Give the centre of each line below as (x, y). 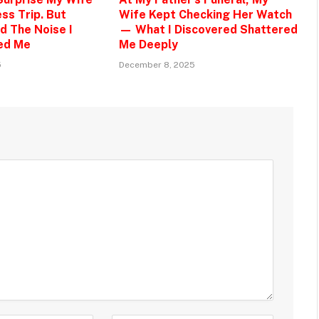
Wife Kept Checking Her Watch (205, 14)
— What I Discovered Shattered (208, 29)
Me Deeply (148, 44)
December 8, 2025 (157, 64)
